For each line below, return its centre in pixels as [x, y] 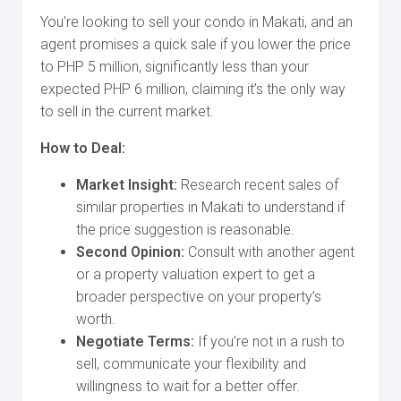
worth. [96, 319]
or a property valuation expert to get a [196, 274]
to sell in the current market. [127, 111]
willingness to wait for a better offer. [188, 386]
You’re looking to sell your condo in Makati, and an [196, 22]
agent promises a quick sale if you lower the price [196, 44]
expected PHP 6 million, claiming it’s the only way [193, 89]
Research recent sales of [258, 185]
